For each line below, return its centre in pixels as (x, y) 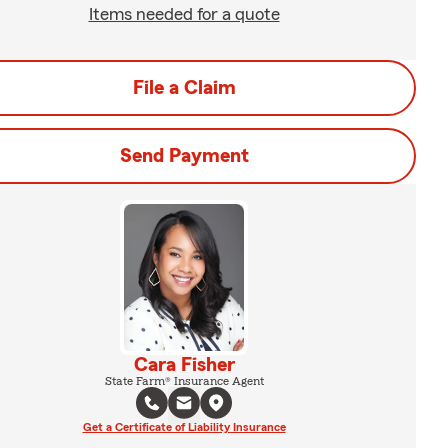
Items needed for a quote (184, 14)
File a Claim (184, 88)
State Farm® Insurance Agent (184, 380)
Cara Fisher (184, 364)
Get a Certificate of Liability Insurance (184, 426)
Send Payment (184, 156)
